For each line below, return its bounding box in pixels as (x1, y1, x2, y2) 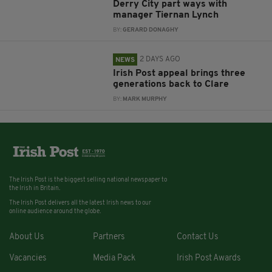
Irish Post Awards (176, 254, 240, 263)
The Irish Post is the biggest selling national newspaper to (9, 177, 167, 184)
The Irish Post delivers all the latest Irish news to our (9, 200, 151, 207)
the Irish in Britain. (9, 185, 60, 192)
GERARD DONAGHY (123, 27, 179, 33)
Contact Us (176, 233, 218, 242)
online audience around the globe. (9, 208, 101, 216)
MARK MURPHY (123, 97, 168, 103)
